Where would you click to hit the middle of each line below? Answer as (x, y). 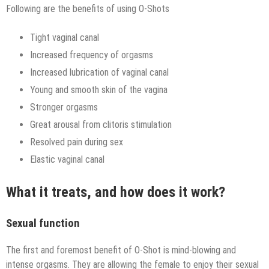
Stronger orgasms (64, 107)
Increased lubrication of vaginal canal (99, 73)
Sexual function (43, 224)
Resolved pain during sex (77, 142)
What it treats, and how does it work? (116, 192)
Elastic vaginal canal (67, 160)
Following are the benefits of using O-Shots (88, 9)
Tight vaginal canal (65, 38)
